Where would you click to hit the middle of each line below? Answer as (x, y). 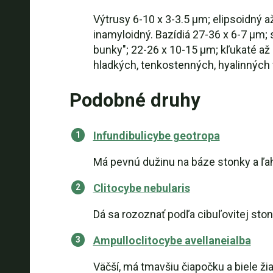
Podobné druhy (135, 100)
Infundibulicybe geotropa (156, 136)
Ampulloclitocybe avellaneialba (172, 240)
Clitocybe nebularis (141, 188)
